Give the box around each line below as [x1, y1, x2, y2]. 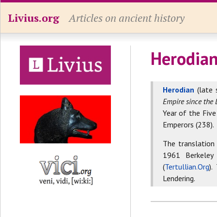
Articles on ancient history [69, 11, 185, 25]
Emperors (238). [162, 120, 214, 129]
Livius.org [8, 11, 59, 25]
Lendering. [162, 173, 195, 183]
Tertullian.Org [164, 162, 209, 171]
